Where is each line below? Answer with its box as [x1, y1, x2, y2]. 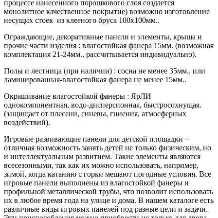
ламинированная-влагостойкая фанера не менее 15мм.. [4, 75, 186, 84]
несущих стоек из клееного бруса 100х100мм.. [4, 16, 160, 25]
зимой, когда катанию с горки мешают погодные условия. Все [4, 170, 211, 179]
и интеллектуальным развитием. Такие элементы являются [4, 152, 200, 161]
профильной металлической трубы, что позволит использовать [4, 187, 213, 196]
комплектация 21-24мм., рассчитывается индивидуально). [4, 50, 197, 59]
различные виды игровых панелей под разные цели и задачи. [4, 205, 208, 214]
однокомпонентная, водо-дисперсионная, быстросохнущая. [4, 101, 201, 109]
